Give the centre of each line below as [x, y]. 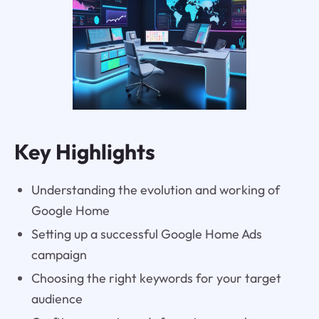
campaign [59, 254]
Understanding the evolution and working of [155, 189]
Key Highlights [84, 152]
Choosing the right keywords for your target [156, 278]
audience [57, 298]
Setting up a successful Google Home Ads [146, 234]
